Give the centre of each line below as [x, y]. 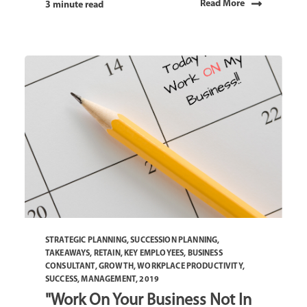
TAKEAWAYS [68, 253]
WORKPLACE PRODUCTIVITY [190, 266]
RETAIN [107, 253]
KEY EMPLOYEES [154, 253]
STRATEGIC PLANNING [86, 240]
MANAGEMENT [109, 279]
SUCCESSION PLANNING [174, 240]
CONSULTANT [70, 266]
